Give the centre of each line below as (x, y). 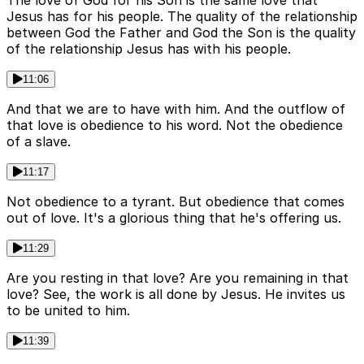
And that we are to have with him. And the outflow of (176, 109)
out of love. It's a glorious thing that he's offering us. (174, 218)
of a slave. (39, 142)
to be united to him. (68, 311)
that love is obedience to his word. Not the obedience (175, 126)
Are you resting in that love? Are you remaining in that (178, 278)
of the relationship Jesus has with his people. (149, 49)
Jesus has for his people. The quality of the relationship (182, 17)
